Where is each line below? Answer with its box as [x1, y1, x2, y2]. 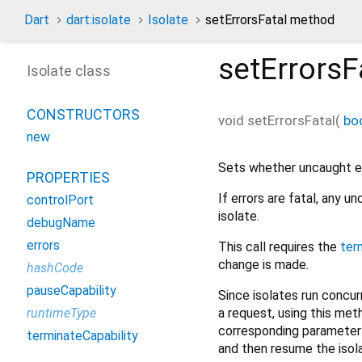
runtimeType [27, 305, 96, 321]
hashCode [27, 260, 83, 276]
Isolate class [27, 62, 111, 79]
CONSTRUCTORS [27, 106, 140, 123]
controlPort [27, 192, 94, 208]
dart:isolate [66, 12, 131, 27]
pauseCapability [27, 283, 116, 298]
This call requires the [218, 238, 340, 255]
